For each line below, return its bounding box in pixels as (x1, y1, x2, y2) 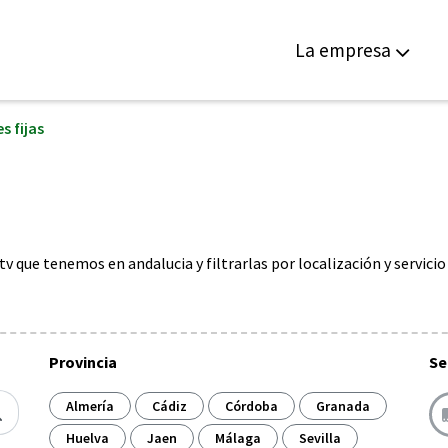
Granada (316, 397, 370, 415)
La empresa (295, 37, 391, 62)
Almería (66, 397, 114, 415)
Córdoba (225, 397, 278, 415)
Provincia (49, 352, 117, 372)
